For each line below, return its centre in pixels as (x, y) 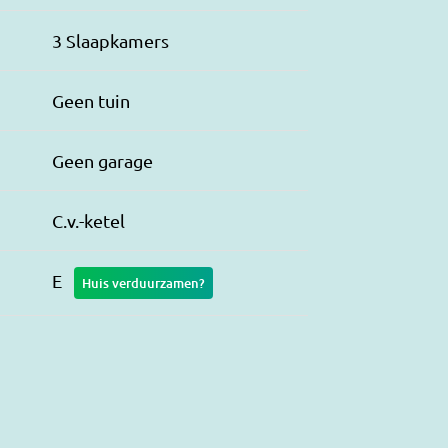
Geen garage (102, 160)
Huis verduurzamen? (143, 282)
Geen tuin (91, 100)
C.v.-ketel (88, 220)
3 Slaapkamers (110, 40)
